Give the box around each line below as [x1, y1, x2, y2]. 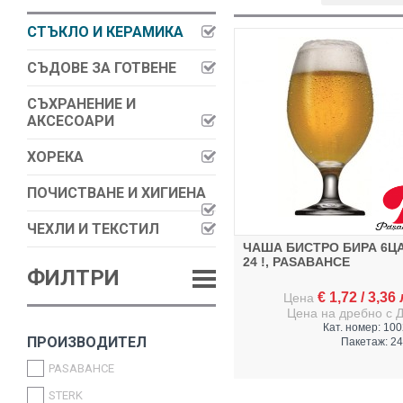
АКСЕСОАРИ [27, 112, 114, 130]
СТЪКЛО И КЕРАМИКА [27, 23, 184, 40]
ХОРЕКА [27, 148, 84, 166]
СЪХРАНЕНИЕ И [27, 95, 136, 112]
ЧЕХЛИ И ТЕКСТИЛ [27, 220, 159, 237]
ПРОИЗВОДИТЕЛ [27, 334, 147, 351]
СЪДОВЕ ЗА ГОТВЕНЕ [27, 59, 176, 76]
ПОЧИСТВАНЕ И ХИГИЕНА [27, 184, 206, 201]
